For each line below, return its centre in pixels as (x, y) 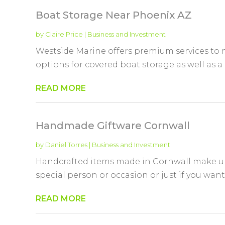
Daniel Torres (66, 144)
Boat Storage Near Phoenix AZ (114, 15)
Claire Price (64, 34)
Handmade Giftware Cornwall (113, 125)
